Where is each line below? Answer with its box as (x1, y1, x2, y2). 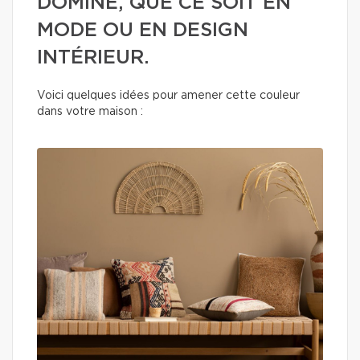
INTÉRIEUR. (37, 48, 149, 67)
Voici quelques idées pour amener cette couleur (37, 90, 300, 101)
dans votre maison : (37, 106, 143, 117)
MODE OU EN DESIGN (37, 21, 248, 40)
